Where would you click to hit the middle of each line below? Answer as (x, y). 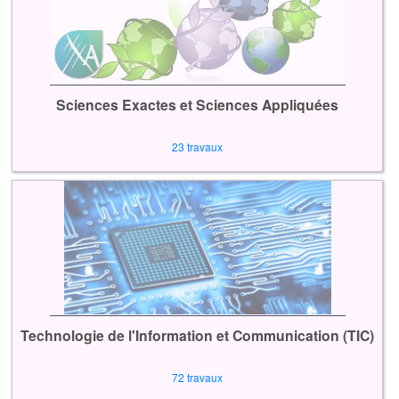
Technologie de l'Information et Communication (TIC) (198, 335)
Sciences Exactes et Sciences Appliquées (198, 105)
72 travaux (198, 377)
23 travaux (198, 147)
